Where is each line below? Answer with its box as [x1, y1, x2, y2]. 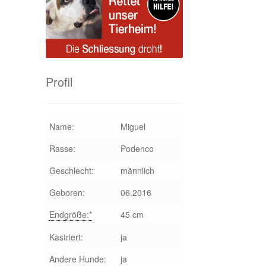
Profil [45, 73, 72, 91]
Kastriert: [49, 230, 83, 243]
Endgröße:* [49, 208, 92, 220]
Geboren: [49, 186, 85, 198]
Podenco [120, 142, 154, 154]
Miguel [120, 120, 145, 132]
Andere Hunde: [49, 252, 106, 265]
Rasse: [49, 142, 75, 154]
